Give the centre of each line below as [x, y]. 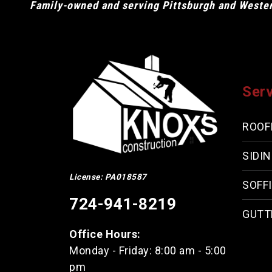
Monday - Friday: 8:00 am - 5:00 [148, 250]
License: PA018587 [108, 176]
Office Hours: [105, 234]
